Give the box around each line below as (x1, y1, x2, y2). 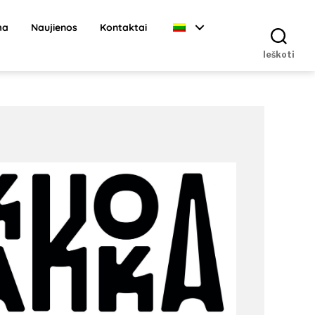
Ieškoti (263, 49, 295, 60)
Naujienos (31, 20, 78, 34)
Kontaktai (100, 20, 148, 34)
